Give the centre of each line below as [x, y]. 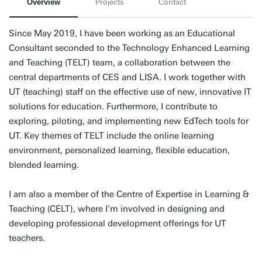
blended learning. [44, 165]
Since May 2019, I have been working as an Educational [122, 33]
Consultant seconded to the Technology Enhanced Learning [129, 48]
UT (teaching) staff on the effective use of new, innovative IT [130, 92]
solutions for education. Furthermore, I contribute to [113, 106]
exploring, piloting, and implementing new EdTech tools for [129, 121]
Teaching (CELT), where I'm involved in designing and [117, 209]
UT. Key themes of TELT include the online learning [111, 136]
